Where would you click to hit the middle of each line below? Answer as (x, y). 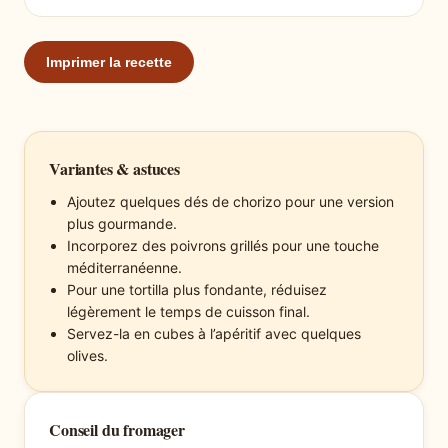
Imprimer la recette (109, 61)
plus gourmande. (122, 223)
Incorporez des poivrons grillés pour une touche (223, 245)
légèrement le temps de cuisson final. (188, 311)
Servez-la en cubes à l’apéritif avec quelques (214, 333)
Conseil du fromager (117, 429)
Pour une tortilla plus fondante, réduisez (197, 289)
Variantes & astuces (114, 168)
